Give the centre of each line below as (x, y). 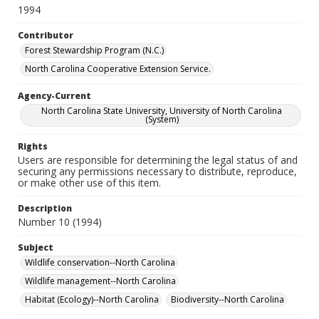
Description (45, 208)
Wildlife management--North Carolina (100, 281)
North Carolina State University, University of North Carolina (162, 111)
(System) (162, 119)
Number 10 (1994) (60, 222)
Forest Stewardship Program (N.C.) (94, 50)
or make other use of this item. (89, 183)
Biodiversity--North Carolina (228, 299)
